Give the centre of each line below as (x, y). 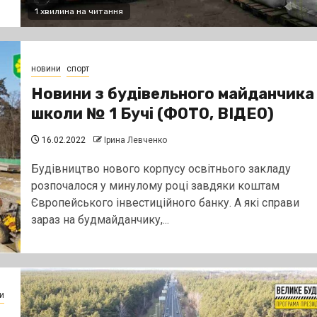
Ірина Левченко (135, 140)
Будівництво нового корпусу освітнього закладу (161, 168)
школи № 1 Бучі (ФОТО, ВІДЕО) (152, 113)
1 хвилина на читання (79, 11)
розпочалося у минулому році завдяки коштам (155, 185)
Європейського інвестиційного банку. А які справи (165, 202)
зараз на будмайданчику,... (100, 219)
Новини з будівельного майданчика (172, 93)
